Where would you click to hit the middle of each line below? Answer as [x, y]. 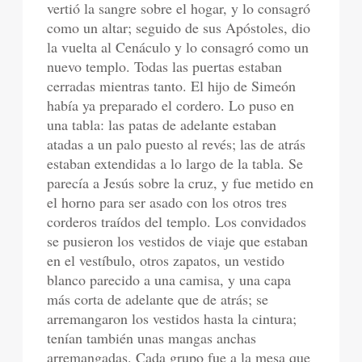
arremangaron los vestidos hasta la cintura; [172, 318]
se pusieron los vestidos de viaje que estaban [178, 241]
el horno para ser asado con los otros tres [167, 202]
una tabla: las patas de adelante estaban [162, 124]
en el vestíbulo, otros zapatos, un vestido [166, 260]
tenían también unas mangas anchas [152, 338]
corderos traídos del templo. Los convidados [177, 221]
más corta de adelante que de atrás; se [158, 299]
